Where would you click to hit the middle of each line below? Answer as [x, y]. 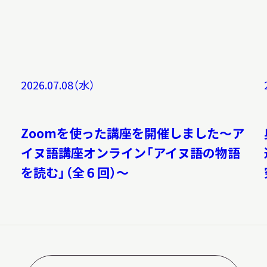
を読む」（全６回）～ [74, 173]
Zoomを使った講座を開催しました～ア [132, 133]
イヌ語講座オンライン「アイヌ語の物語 [130, 153]
